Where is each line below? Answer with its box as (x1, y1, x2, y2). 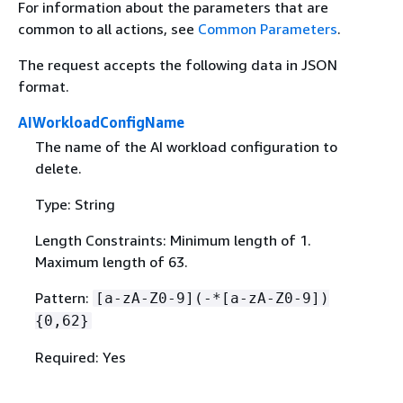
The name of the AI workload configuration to (34, 138, 337, 157)
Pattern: (34, 289, 93, 308)
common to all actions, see (18, 20, 198, 38)
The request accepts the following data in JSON (18, 56, 337, 74)
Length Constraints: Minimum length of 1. (34, 231, 311, 250)
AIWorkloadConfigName (18, 113, 184, 131)
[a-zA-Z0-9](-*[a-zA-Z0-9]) (94, 290, 329, 308)
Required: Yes (34, 348, 126, 367)
